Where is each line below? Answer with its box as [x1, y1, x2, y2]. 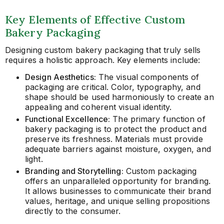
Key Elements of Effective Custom [5, 12, 185, 26]
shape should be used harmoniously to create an [25, 91, 214, 102]
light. [25, 153, 43, 164]
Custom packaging [123, 165, 197, 176]
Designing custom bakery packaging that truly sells [5, 44, 201, 55]
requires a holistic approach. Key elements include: [5, 54, 200, 65]
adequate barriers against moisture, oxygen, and [25, 143, 211, 154]
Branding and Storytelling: [25, 165, 123, 176]
